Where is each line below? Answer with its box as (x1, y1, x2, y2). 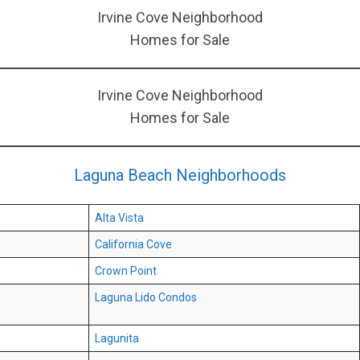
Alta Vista (95, 211, 144, 225)
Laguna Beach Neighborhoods (74, 166, 286, 186)
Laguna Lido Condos (95, 291, 197, 305)
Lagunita (95, 332, 139, 346)
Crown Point (95, 264, 157, 278)
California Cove (95, 238, 172, 252)
